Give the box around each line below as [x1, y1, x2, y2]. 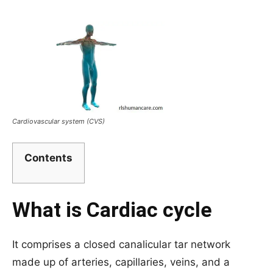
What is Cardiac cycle [12, 197, 212, 222]
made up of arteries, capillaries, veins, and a [12, 255, 230, 268]
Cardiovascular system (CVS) [12, 117, 105, 126]
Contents [24, 152, 73, 164]
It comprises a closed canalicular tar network [12, 238, 230, 250]
